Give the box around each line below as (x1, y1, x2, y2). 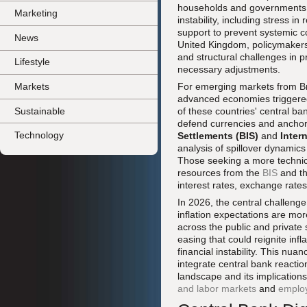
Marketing (14, 8, 58, 19)
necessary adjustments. (177, 64, 280, 75)
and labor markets (177, 283, 256, 294)
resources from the (177, 167, 262, 178)
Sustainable (14, 105, 65, 116)
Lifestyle (14, 56, 50, 68)
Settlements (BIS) (177, 130, 258, 141)
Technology (14, 130, 64, 141)
